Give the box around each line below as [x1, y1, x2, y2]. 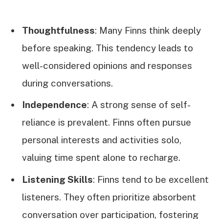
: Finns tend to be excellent [93, 174, 209, 185]
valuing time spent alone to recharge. [22, 152, 180, 163]
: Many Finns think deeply [95, 25, 201, 36]
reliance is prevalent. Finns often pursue [22, 117, 191, 128]
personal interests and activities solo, [22, 134, 181, 146]
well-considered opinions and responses [22, 60, 192, 71]
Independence [22, 99, 87, 110]
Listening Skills [22, 174, 93, 185]
